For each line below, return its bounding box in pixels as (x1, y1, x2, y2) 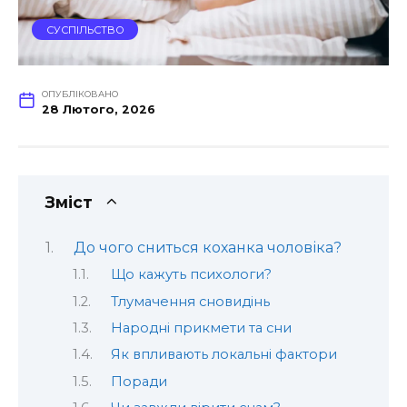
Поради (110, 372, 167, 390)
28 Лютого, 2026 (41, 103, 155, 117)
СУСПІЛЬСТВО (45, 23, 124, 36)
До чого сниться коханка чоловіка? (73, 238, 342, 256)
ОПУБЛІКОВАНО (41, 89, 118, 100)
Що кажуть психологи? (110, 266, 272, 283)
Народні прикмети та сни (110, 319, 292, 336)
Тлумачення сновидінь (110, 293, 270, 310)
